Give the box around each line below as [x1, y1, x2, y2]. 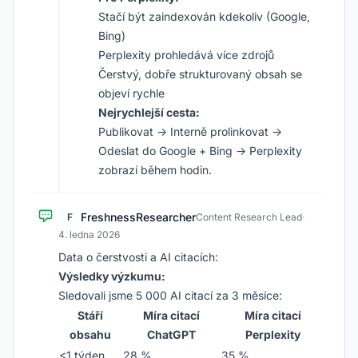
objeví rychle [98, 86, 165, 100]
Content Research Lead [196, 211, 302, 223]
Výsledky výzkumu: [58, 269, 165, 283]
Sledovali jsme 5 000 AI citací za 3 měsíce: [58, 288, 282, 302]
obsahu [70, 328, 111, 341]
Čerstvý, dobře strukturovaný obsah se [98, 67, 302, 81]
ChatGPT [147, 328, 196, 341]
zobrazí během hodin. [98, 163, 212, 177]
